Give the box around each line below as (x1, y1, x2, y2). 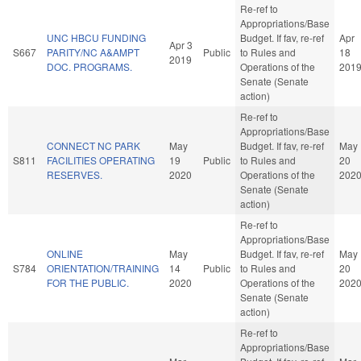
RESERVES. (47, 167, 102, 181)
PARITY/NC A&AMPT (47, 44, 139, 59)
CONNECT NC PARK (47, 138, 140, 152)
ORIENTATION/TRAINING (47, 260, 159, 275)
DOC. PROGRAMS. (47, 59, 132, 73)
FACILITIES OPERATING (47, 152, 155, 167)
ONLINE (47, 246, 83, 260)
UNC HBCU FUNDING (47, 30, 146, 44)
